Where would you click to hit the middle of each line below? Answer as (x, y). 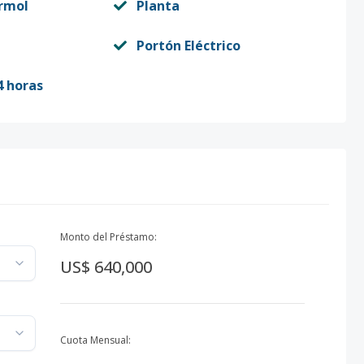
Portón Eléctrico (188, 45)
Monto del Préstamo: (108, 237)
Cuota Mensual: (95, 340)
